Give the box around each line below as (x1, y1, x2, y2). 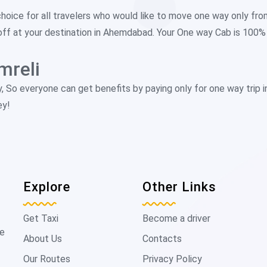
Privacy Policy (142, 253, 202, 265)
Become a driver (142, 213, 210, 224)
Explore (23, 179, 70, 194)
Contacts (142, 233, 182, 244)
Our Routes (23, 253, 70, 265)
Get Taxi (23, 213, 58, 224)
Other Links (142, 179, 216, 194)
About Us (23, 233, 62, 244)
